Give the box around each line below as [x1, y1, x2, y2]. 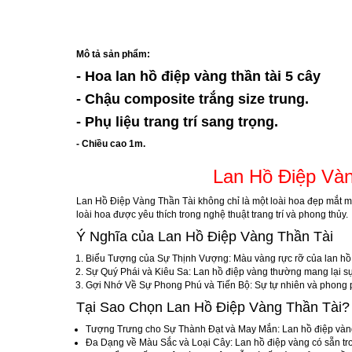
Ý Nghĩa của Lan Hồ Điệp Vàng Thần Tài [76, 229, 333, 245]
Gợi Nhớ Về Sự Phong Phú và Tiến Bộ [86, 280, 250, 291]
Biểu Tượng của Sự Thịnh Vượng [86, 253, 229, 265]
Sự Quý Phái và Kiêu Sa [86, 266, 189, 278]
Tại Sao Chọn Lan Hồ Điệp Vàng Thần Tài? [76, 299, 350, 316]
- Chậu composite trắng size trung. [76, 91, 309, 108]
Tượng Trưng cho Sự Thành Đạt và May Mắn [86, 324, 277, 335]
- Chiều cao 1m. [76, 138, 145, 150]
